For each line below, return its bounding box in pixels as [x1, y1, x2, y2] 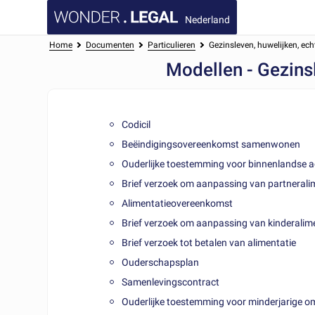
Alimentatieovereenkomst [122, 197, 233, 209]
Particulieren [147, 40, 195, 50]
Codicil [122, 118, 151, 130]
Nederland [185, 13, 231, 25]
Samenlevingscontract [122, 276, 220, 288]
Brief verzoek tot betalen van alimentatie [122, 236, 297, 248]
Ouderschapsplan [122, 256, 200, 268]
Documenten [86, 40, 135, 50]
